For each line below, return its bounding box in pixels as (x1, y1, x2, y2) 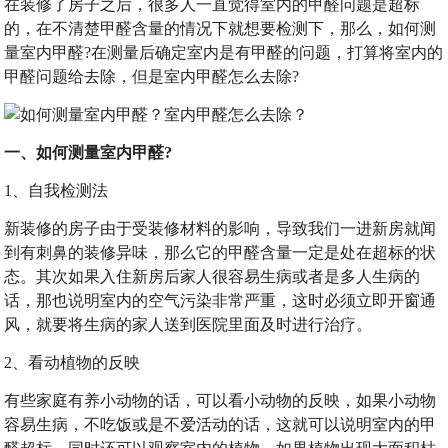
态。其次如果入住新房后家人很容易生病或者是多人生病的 (4, 268, 421, 285)
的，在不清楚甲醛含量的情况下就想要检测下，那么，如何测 (4, 20, 437, 37)
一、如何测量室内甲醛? (4, 144, 173, 161)
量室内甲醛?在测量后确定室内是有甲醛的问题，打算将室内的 (4, 44, 444, 61)
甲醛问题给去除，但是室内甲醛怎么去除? (4, 68, 300, 85)
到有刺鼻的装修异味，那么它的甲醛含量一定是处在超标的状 (4, 244, 437, 261)
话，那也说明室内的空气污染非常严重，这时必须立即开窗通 (4, 292, 437, 309)
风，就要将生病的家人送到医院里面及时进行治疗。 (4, 316, 373, 333)
